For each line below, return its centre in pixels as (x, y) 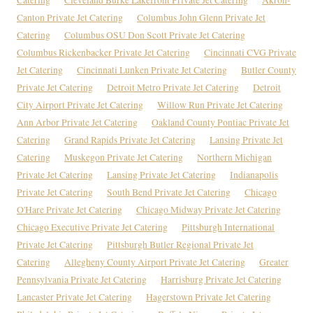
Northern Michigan (234, 157)
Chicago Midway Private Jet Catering (209, 209)
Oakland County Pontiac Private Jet (220, 122)
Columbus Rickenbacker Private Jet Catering (103, 52)
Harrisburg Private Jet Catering (221, 279)
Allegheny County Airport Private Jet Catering (155, 262)
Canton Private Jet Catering (70, 17)
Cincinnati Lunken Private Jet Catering (152, 70)
